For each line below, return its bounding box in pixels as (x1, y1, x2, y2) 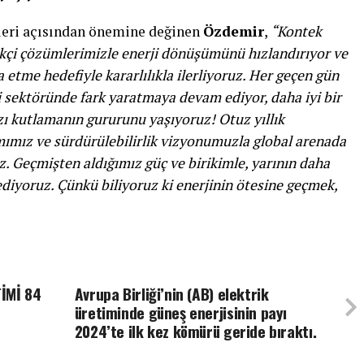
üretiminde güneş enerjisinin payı (74, 301, 288, 325)
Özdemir (203, 22, 264, 41)
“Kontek (268, 22, 322, 41)
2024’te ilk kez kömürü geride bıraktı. (74, 319, 317, 344)
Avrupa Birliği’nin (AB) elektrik (74, 282, 269, 306)
